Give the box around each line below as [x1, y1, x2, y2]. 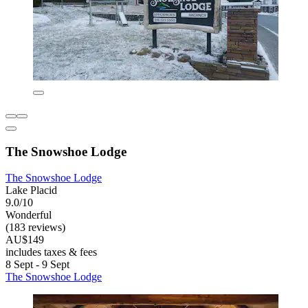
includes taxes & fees [5, 246, 97, 258]
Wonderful [5, 209, 52, 221]
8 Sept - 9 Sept [5, 258, 69, 271]
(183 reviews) [5, 221, 65, 234]
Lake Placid [5, 184, 57, 197]
